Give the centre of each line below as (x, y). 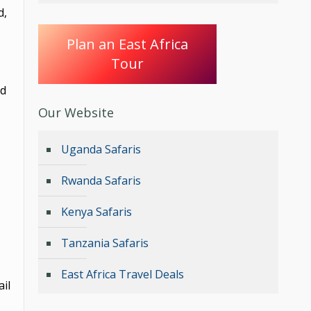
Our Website (76, 113)
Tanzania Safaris (105, 243)
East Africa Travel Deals (123, 275)
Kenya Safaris (96, 212)
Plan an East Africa (127, 44)
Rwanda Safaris (101, 181)
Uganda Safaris (101, 150)
